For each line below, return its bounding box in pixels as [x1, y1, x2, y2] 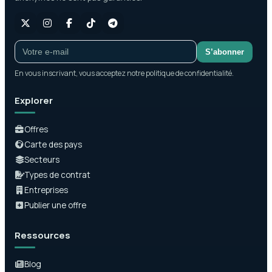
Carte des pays [24, 139, 82, 150]
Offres [24, 124, 48, 135]
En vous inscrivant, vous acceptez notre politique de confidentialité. [15, 68, 234, 78]
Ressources [15, 229, 70, 242]
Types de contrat [24, 169, 90, 180]
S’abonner [205, 47, 244, 56]
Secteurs [24, 154, 59, 165]
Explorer [15, 94, 53, 107]
